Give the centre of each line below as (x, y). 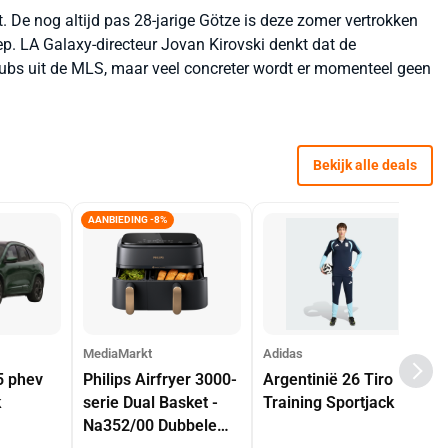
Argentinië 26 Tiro (328, 379)
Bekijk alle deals (364, 165)
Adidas (283, 353)
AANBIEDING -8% (127, 219)
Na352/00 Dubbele (150, 425)
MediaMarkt (117, 353)
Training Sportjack (328, 402)
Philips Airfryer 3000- (160, 379)
